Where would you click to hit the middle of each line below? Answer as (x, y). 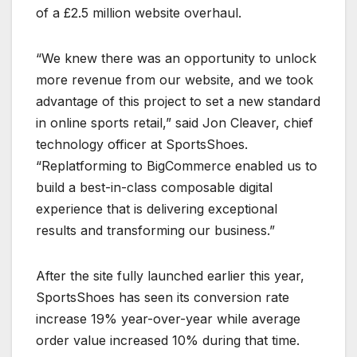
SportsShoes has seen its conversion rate (163, 297)
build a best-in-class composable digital (154, 187)
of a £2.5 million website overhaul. (139, 12)
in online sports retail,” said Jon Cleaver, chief (175, 122)
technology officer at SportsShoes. (142, 144)
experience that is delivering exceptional (157, 208)
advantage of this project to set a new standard (178, 101)
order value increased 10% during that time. (168, 340)
